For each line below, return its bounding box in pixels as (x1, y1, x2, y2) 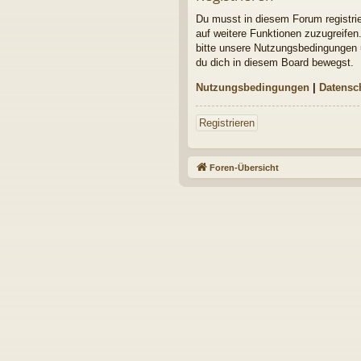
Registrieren (199, 116, 255, 129)
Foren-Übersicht (210, 162, 279, 172)
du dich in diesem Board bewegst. (196, 56, 354, 68)
